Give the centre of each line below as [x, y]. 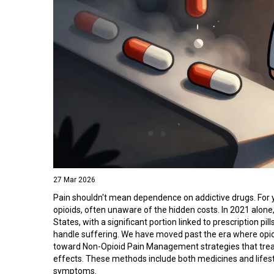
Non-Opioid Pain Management [141, 246]
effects [68, 258]
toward [68, 246]
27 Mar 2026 [74, 180]
